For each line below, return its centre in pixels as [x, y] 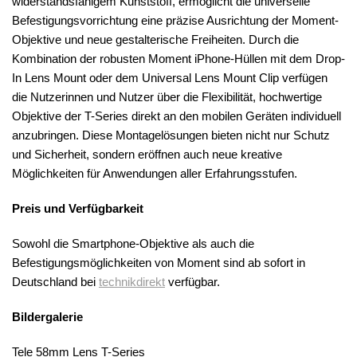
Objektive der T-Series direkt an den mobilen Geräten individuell [177, 116]
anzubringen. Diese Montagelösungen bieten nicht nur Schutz [171, 135]
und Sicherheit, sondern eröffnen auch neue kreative [147, 155]
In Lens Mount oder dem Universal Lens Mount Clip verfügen [170, 78]
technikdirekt [132, 282]
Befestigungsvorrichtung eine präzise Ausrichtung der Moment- [175, 21]
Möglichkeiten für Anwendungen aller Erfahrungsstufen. [155, 174]
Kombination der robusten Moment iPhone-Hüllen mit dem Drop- [178, 59]
